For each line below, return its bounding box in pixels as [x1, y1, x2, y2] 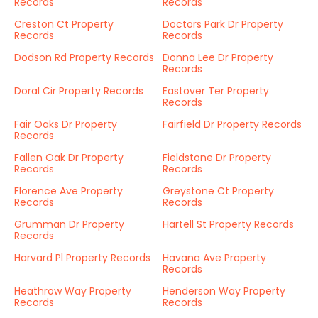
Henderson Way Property [163, 284, 285, 298]
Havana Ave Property [163, 251, 266, 265]
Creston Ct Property [14, 17, 114, 31]
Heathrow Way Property [14, 284, 131, 298]
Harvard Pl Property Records [14, 251, 150, 265]
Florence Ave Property [14, 184, 123, 198]
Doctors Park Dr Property [163, 17, 283, 31]
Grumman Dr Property [14, 217, 124, 231]
